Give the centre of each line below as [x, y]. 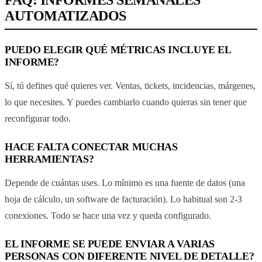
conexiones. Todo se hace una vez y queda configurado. [108, 215]
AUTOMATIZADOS [65, 15]
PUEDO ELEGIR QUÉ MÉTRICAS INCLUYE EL [118, 49]
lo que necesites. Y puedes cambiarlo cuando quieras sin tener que [126, 102]
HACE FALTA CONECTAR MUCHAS [91, 146]
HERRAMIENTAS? [49, 159]
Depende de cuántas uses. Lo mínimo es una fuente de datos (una [125, 182]
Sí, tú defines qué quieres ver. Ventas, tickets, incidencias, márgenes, [130, 85]
